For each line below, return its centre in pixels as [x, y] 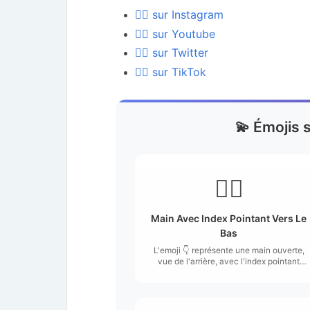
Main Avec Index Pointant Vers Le [229, 218]
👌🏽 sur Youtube [175, 34]
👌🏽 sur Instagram [179, 15]
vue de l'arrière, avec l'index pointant [229, 261]
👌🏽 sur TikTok [171, 72]
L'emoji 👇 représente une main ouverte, [229, 250]
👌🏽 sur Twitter [172, 53]
